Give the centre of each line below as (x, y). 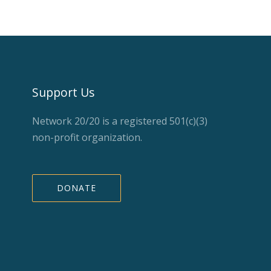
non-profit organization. (87, 138)
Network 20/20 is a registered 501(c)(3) (120, 121)
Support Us (64, 93)
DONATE (77, 188)
